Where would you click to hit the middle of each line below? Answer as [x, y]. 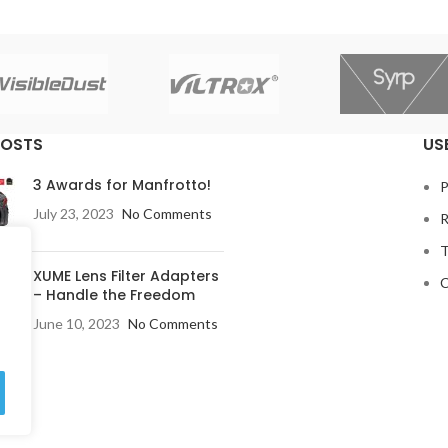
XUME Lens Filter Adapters [126, 275]
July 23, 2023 [73, 213]
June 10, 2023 [76, 323]
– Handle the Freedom [114, 294]
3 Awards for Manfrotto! [122, 184]
